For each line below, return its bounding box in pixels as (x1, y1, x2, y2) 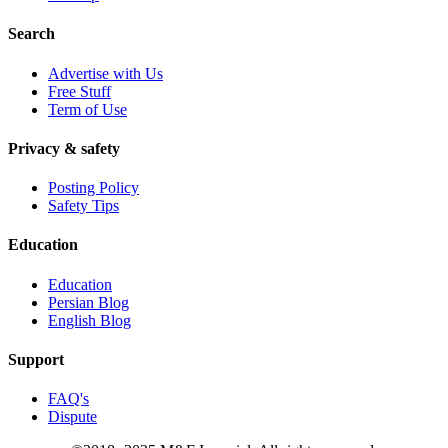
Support (8, 350, 64, 368)
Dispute (48, 408, 97, 426)
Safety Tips (48, 197, 119, 215)
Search (8, 25, 55, 43)
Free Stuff (48, 82, 111, 100)
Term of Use (48, 100, 127, 118)
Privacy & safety (8, 139, 120, 157)
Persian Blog (48, 293, 129, 311)
